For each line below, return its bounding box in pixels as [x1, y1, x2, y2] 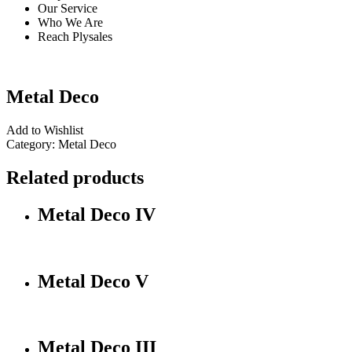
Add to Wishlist [6, 123, 83, 137]
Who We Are [38, 16, 103, 30]
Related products [6, 167, 144, 188]
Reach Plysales [38, 30, 112, 44]
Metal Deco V [38, 270, 148, 291]
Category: [6, 137, 58, 151]
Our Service [38, 2, 97, 16]
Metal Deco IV [38, 203, 156, 225]
